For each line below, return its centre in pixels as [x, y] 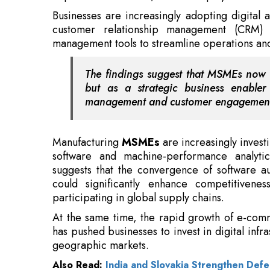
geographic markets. [101, 188]
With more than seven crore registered [147, 227]
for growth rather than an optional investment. [159, 255]
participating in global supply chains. [138, 140]
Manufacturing [87, 85]
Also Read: [79, 207]
